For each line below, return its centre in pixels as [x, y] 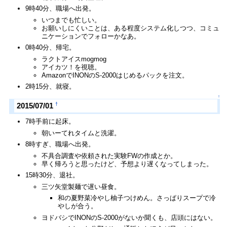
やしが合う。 [78, 206]
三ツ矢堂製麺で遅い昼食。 [81, 186]
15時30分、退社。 [52, 175]
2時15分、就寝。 [51, 87]
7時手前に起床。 [50, 122]
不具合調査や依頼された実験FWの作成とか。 [109, 156]
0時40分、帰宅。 [51, 48]
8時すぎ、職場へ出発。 [60, 144]
